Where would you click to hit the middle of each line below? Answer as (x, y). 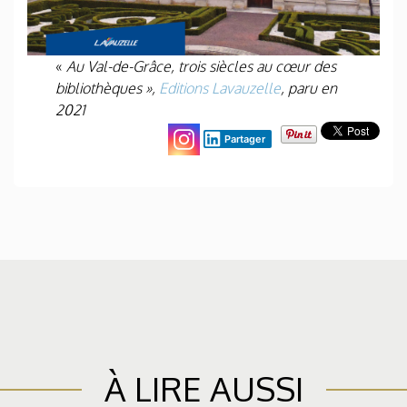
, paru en (309, 88)
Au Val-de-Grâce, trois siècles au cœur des (202, 66)
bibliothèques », (108, 88)
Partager (245, 139)
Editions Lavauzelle (220, 88)
